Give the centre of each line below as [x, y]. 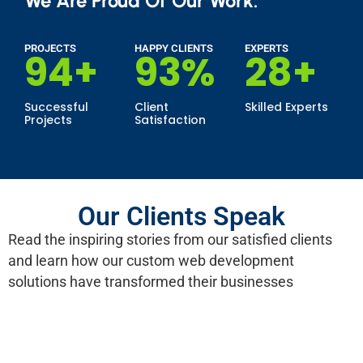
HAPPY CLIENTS [174, 48]
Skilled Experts [286, 107]
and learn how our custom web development [151, 260]
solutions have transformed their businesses [151, 281]
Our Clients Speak [181, 216]
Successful [56, 107]
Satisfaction [170, 120]
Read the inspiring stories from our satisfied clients [170, 239]
